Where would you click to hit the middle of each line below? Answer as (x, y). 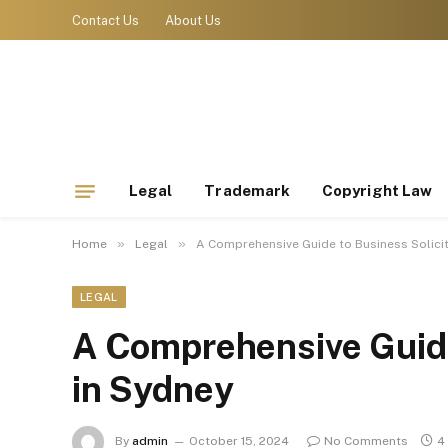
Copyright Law (377, 190)
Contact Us (105, 20)
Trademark (247, 190)
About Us (193, 20)
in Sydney (153, 389)
